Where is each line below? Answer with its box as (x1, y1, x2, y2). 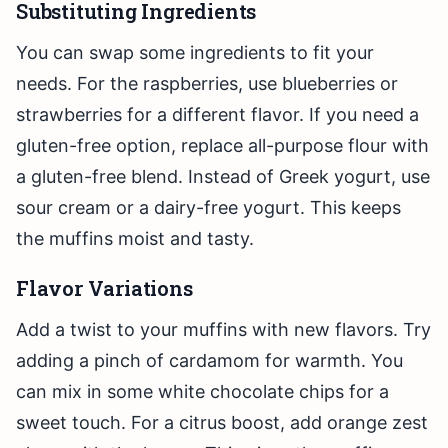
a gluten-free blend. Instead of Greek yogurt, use (16, 166, 430, 188)
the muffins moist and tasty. (16, 228, 254, 250)
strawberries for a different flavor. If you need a (16, 104, 419, 126)
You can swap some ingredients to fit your (16, 42, 374, 64)
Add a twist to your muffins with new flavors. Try (16, 319, 431, 341)
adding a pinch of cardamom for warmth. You (16, 350, 403, 372)
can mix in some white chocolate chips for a (16, 381, 389, 403)
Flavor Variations (16, 275, 193, 302)
